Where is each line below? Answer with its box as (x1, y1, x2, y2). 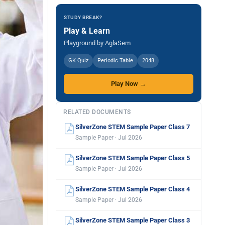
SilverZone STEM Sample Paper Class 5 (75, 154, 190, 162)
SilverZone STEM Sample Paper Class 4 (75, 185, 190, 193)
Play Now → (111, 80, 146, 87)
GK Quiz (68, 57, 88, 64)
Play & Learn (64, 26, 110, 36)
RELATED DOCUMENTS (63, 108, 131, 116)
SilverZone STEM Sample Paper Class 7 (75, 123, 190, 131)
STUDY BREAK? (64, 15, 102, 20)
